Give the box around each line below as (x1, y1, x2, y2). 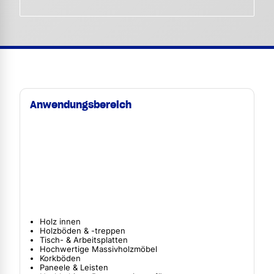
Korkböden (40, 253, 81, 263)
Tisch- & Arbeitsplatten (40, 235, 128, 245)
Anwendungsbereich (30, 98, 131, 111)
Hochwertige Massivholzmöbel (40, 244, 157, 254)
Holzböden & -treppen (40, 226, 125, 235)
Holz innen (40, 217, 81, 226)
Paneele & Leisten (40, 262, 108, 272)
